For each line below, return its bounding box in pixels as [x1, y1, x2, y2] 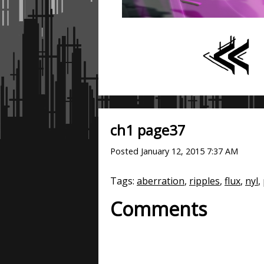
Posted [110, 146, 141, 157]
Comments [110, 196, 207, 222]
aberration [137, 174, 184, 188]
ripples [189, 174, 220, 188]
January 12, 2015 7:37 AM [141, 146, 238, 157]
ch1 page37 [110, 120, 186, 140]
